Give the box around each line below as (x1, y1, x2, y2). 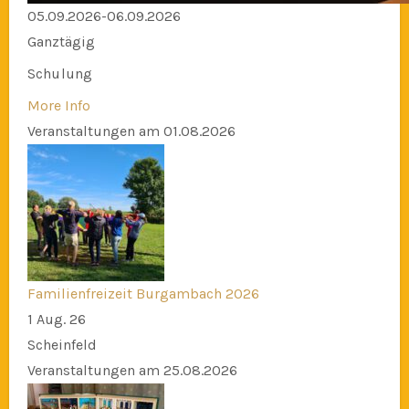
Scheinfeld (26, 336, 97, 354)
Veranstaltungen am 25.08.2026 (26, 362, 237, 380)
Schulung (26, 65, 93, 83)
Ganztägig (26, 33, 95, 51)
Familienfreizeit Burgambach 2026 (26, 285, 259, 303)
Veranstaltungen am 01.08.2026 (26, 122, 236, 141)
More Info (26, 97, 90, 115)
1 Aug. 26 (26, 310, 86, 329)
